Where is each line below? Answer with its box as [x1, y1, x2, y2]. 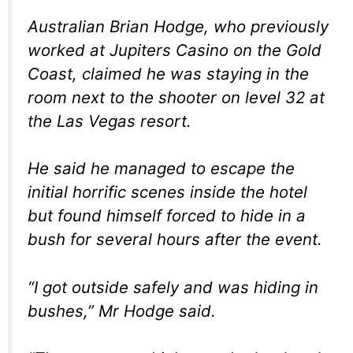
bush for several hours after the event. [28, 229, 322, 250]
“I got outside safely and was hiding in [28, 277, 318, 297]
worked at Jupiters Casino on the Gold [28, 39, 321, 60]
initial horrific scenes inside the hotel [28, 182, 307, 203]
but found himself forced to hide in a [28, 206, 306, 226]
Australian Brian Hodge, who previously [28, 16, 329, 36]
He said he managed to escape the [28, 158, 295, 179]
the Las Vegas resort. [28, 110, 191, 131]
